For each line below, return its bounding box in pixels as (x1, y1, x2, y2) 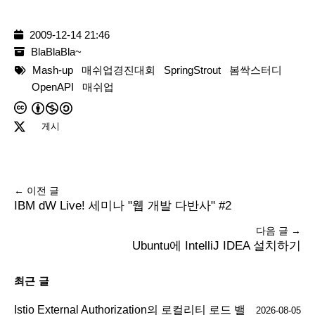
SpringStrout (164, 64, 221, 77)
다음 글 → (256, 225, 301, 237)
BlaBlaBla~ (31, 46, 82, 58)
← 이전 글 (14, 185, 59, 197)
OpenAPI (32, 81, 74, 94)
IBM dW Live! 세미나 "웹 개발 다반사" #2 (14, 199, 231, 213)
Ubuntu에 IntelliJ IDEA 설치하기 (132, 239, 301, 253)
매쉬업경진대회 (82, 64, 155, 77)
